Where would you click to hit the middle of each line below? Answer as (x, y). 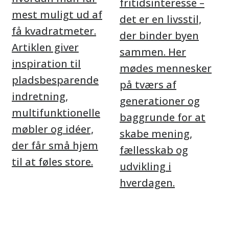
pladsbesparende (55, 80)
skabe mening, (156, 134)
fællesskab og (154, 150)
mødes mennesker (166, 68)
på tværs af (148, 85)
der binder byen (159, 36)
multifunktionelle (56, 113)
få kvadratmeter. (54, 31)
